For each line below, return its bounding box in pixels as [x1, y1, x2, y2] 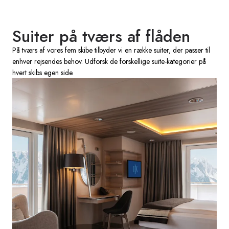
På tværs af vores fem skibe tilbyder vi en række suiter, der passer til [12, 44, 210, 55]
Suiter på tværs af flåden [12, 24, 190, 48]
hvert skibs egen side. [12, 67, 74, 78]
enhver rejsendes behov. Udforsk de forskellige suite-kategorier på [12, 56, 206, 66]
